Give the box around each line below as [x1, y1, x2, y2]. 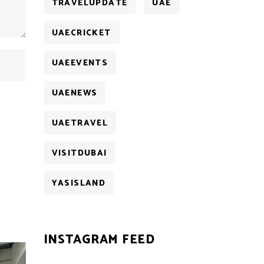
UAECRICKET [51, 27, 111, 40]
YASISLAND [51, 177, 106, 190]
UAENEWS [51, 87, 98, 100]
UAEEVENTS [51, 57, 108, 70]
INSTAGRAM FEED [43, 230, 155, 250]
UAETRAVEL [51, 117, 108, 130]
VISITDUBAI [51, 147, 107, 160]
